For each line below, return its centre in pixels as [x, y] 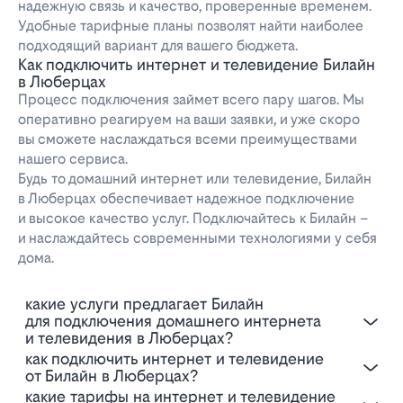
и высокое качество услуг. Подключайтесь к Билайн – [193, 219]
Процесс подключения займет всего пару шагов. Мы [191, 100]
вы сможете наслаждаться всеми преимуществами [188, 139]
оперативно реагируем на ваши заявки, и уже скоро [189, 120]
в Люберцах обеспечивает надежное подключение [186, 199]
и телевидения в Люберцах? [129, 338]
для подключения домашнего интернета [173, 321]
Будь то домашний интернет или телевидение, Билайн [195, 179]
